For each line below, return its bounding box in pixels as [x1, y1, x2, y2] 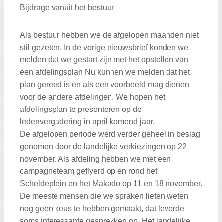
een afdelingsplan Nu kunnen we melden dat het [20, 67, 190, 76]
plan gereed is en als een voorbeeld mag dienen [20, 80, 189, 89]
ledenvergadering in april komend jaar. [20, 117, 155, 126]
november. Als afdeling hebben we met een [20, 154, 171, 163]
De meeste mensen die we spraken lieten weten [20, 191, 188, 200]
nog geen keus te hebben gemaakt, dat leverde [20, 204, 184, 213]
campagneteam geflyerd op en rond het [20, 166, 157, 175]
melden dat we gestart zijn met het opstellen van [20, 55, 188, 64]
